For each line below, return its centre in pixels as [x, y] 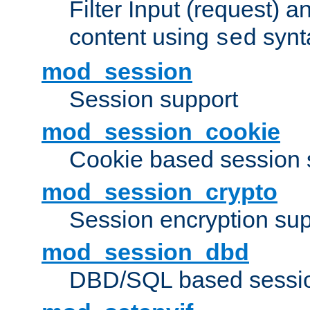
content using [142, 37]
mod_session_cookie [161, 132]
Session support [154, 99]
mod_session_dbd [145, 252]
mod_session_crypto [159, 192]
